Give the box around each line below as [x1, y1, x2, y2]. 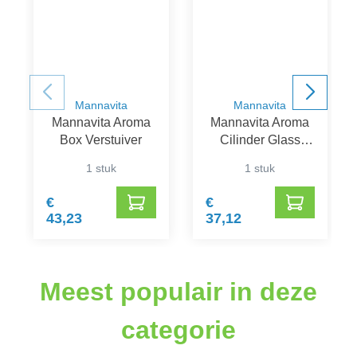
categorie [121, 315, 236, 344]
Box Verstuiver [60, 132, 143, 147]
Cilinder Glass [219, 132, 300, 147]
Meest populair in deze [40, 277, 317, 306]
